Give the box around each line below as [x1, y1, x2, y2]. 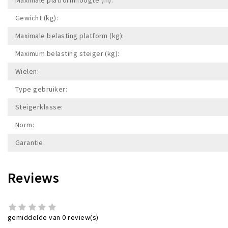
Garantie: [15, 137, 45, 147]
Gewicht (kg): [15, 13, 59, 22]
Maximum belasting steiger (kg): [15, 48, 120, 58]
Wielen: [15, 66, 39, 76]
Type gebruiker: [15, 84, 68, 94]
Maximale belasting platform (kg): [15, 31, 124, 40]
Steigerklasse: [15, 102, 63, 111]
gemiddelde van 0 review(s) [8, 212, 99, 222]
